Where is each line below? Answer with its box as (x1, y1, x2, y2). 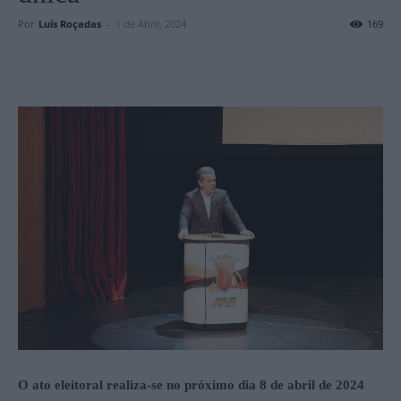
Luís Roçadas (38, 17, 101, 30)
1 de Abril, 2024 (115, 17, 186, 30)
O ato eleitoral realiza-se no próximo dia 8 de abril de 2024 (18, 378, 364, 392)
